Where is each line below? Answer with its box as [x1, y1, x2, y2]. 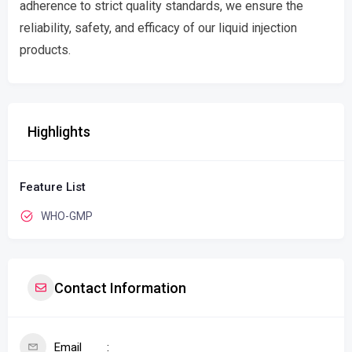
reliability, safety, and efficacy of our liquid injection [20, 20, 297, 35]
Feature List [20, 180, 86, 194]
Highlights [27, 123, 90, 140]
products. [20, 42, 71, 57]
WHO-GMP [40, 210, 93, 222]
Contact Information [54, 279, 186, 296]
